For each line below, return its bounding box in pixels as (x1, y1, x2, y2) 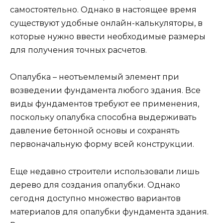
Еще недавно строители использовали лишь (10, 166, 200, 176)
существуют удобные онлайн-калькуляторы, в (10, 18, 203, 28)
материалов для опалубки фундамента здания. (10, 207, 209, 217)
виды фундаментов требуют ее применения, (10, 99, 199, 109)
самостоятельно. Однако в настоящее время (10, 5, 197, 15)
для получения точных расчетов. (10, 45, 147, 55)
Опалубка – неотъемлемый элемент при (10, 72, 179, 82)
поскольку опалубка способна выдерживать (10, 112, 197, 122)
